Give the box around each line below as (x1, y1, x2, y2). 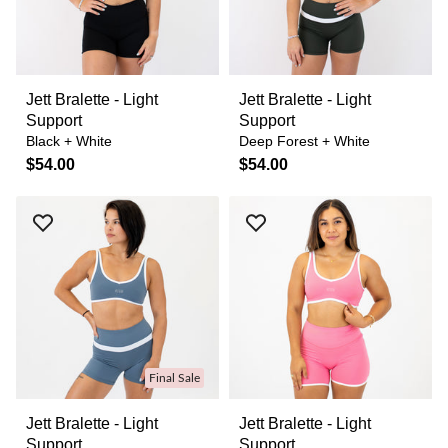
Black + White (26, 133, 112, 149)
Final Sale (149, 372, 200, 384)
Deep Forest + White (239, 133, 370, 149)
